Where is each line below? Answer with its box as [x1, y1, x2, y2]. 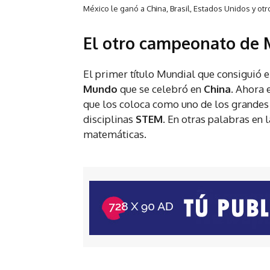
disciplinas [83, 113, 136, 126]
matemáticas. [83, 128, 146, 141]
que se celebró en [118, 83, 204, 96]
